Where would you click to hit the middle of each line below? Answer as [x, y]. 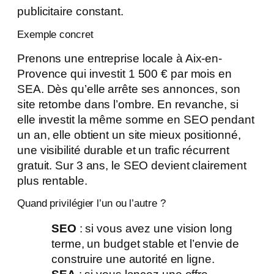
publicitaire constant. [70, 12]
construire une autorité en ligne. [133, 259]
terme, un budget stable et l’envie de [146, 243]
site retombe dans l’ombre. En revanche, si [128, 104]
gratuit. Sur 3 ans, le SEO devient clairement [132, 165]
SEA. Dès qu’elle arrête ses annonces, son [129, 89]
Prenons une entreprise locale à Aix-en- [120, 58]
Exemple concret [55, 34]
